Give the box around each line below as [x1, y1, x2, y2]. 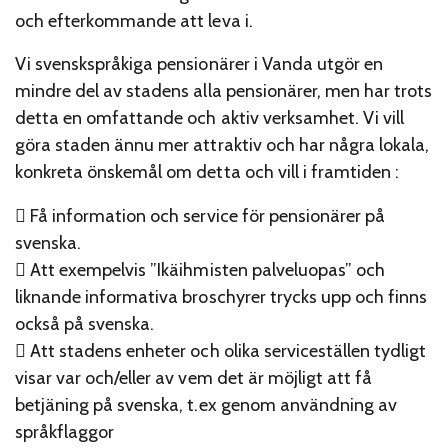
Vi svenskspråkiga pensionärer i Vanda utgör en [15, 53, 383, 76]
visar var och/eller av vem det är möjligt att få [15, 366, 373, 389]
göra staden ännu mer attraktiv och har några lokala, [15, 134, 430, 157]
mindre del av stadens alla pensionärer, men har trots [15, 80, 433, 103]
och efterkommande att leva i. [15, 9, 253, 32]
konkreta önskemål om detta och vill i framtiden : [15, 161, 400, 184]
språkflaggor [15, 420, 115, 443]
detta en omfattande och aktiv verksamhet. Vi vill [15, 107, 405, 130]
